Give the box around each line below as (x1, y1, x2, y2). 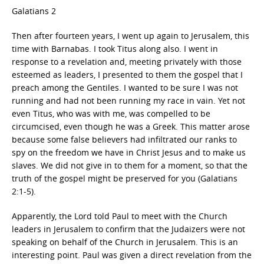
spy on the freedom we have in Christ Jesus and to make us (12, 147, 246, 158)
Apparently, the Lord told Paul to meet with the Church (12, 210, 227, 222)
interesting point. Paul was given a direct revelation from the (12, 249, 252, 260)
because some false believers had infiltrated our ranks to (12, 134, 237, 145)
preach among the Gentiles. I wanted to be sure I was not (12, 82, 238, 93)
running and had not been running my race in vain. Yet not (12, 95, 245, 106)
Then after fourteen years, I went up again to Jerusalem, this (12, 30, 249, 41)
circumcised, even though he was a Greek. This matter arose (12, 121, 250, 132)
